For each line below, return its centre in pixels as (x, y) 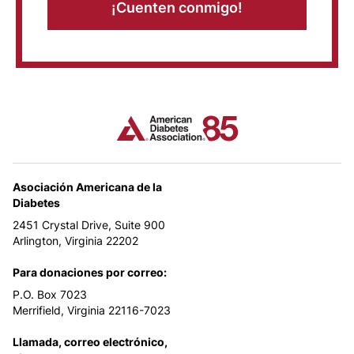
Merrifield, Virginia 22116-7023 (92, 311)
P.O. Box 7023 (50, 295)
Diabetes (36, 203)
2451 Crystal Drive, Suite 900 (89, 225)
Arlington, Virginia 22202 (75, 241)
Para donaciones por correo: (90, 273)
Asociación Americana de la (87, 187)
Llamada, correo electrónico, (90, 342)
